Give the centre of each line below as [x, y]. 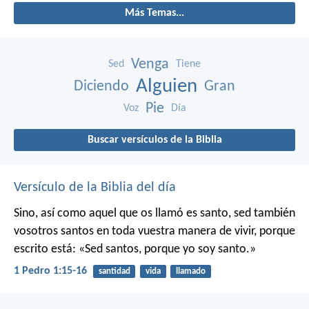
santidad [114, 271]
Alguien [167, 86]
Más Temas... [154, 13]
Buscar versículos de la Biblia [154, 140]
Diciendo [101, 86]
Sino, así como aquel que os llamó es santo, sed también [154, 213]
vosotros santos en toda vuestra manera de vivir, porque [154, 231]
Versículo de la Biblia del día [95, 187]
